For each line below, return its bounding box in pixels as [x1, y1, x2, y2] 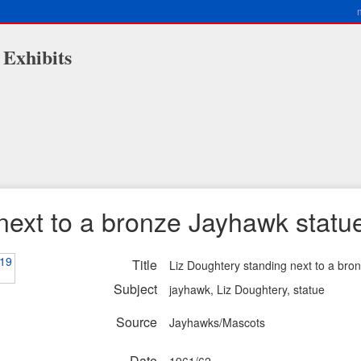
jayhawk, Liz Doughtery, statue [169, 281, 325, 297]
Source [116, 313, 157, 331]
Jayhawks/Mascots [169, 314, 265, 330]
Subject [114, 280, 157, 298]
